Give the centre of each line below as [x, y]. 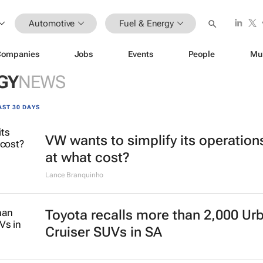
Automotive [52, 23]
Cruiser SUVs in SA [103, 232]
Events [141, 54]
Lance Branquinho [74, 175]
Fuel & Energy [147, 23]
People [201, 54]
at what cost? [87, 158]
